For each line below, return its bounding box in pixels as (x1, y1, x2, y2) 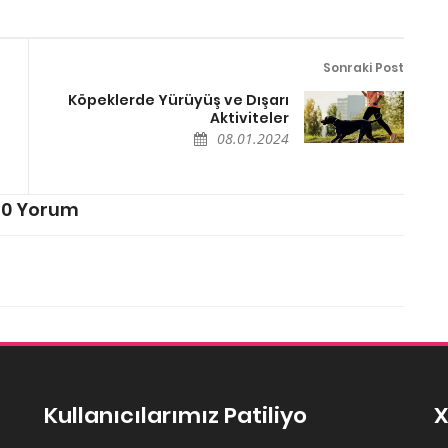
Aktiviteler (210, 107, 289, 128)
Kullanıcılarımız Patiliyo (44, 399, 307, 431)
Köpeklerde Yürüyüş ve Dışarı (68, 89, 289, 110)
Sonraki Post (323, 58, 404, 76)
